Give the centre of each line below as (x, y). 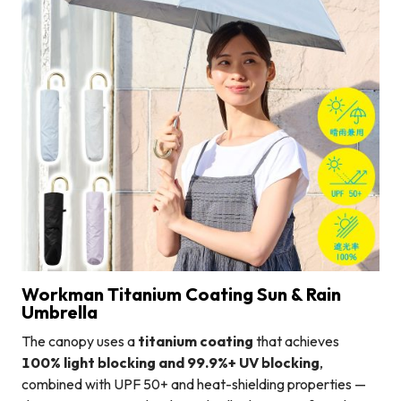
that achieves (296, 341)
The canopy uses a (80, 341)
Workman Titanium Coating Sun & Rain (181, 294)
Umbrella (60, 312)
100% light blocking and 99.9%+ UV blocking (171, 363)
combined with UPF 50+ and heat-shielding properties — (194, 384)
